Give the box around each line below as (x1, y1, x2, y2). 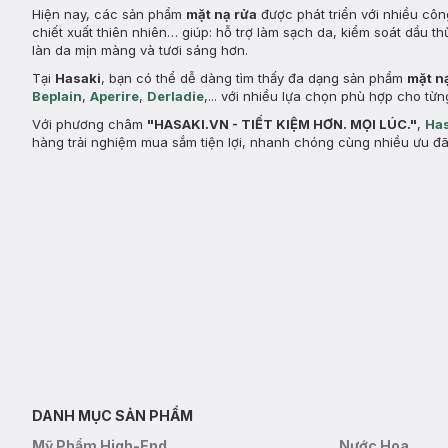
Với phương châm (32, 116, 147, 132)
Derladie (147, 88, 204, 104)
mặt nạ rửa (186, 6, 257, 22)
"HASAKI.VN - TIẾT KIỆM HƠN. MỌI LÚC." (147, 116, 417, 132)
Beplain (32, 88, 82, 104)
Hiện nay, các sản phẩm (32, 6, 186, 22)
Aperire (90, 88, 139, 104)
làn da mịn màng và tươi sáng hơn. (32, 42, 248, 58)
